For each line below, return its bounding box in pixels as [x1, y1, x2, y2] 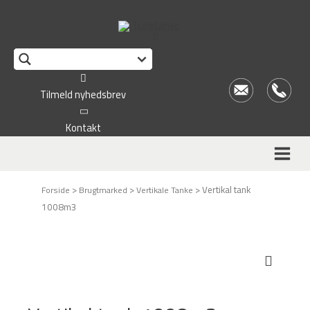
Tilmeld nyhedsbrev [40, 86, 126, 102]
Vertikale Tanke [136, 183, 193, 197]
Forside [42, 183, 70, 197]
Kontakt [65, 119, 101, 136]
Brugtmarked [79, 183, 127, 197]
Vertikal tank [202, 182, 250, 197]
